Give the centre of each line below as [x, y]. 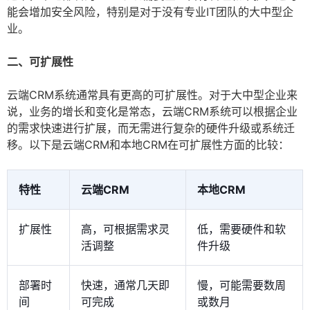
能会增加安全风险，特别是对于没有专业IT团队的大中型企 [150, 12]
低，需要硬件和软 [241, 229]
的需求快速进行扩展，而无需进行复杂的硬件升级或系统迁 [151, 128]
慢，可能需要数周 [241, 285]
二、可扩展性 [40, 62]
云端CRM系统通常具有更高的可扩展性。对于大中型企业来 [152, 95]
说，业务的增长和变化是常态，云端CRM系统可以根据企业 [152, 112]
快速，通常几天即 [125, 285]
